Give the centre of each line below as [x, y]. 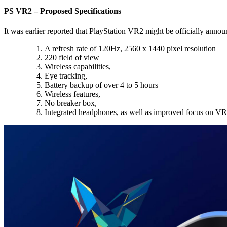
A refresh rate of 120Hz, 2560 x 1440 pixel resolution [130, 48]
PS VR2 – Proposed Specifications [63, 11]
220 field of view [72, 57]
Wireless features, [72, 94]
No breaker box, [71, 103]
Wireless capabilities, [78, 66]
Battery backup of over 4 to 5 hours [101, 85]
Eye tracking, [66, 75]
